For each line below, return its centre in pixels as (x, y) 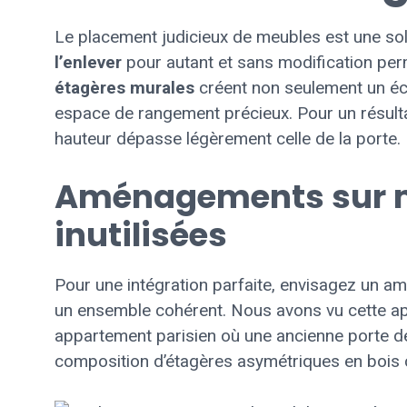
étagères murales (124, 88)
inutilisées (141, 234)
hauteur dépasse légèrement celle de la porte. (228, 139)
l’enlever (88, 63)
